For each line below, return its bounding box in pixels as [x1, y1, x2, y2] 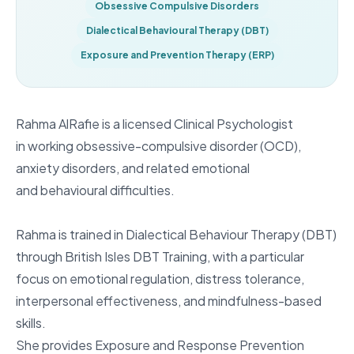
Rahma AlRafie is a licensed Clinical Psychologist [16, 115, 293, 132]
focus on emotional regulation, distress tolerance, [16, 269, 304, 287]
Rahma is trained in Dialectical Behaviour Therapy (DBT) [16, 225, 337, 243]
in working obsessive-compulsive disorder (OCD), [16, 137, 301, 154]
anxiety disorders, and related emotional [16, 159, 250, 176]
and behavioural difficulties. [16, 181, 177, 198]
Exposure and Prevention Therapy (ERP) [80, 49, 274, 62]
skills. [16, 314, 51, 331]
